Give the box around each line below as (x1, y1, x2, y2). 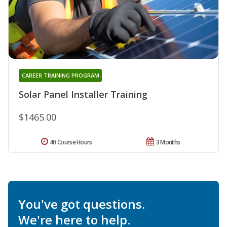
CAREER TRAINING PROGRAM (21, 71, 99, 80)
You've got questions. (18, 196, 145, 213)
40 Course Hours (50, 138, 92, 147)
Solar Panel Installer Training (19, 88, 147, 101)
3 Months (156, 138, 180, 147)
